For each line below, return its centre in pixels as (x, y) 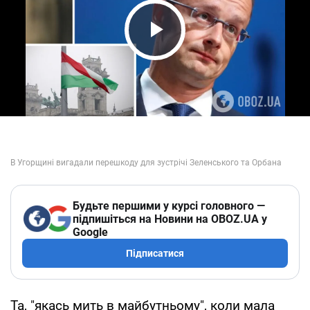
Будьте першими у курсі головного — (169, 206)
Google (90, 232)
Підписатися (155, 253)
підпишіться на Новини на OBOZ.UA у (170, 219)
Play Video (194, 56)
